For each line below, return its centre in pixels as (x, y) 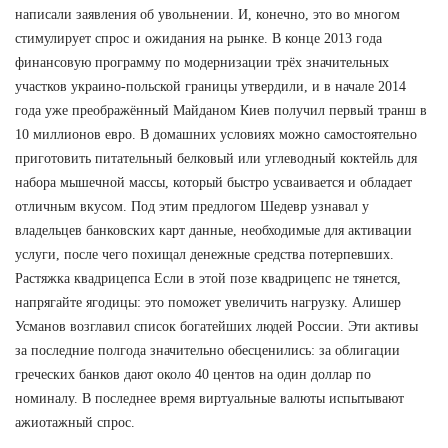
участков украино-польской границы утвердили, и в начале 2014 (210, 86)
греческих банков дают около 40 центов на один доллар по (193, 374)
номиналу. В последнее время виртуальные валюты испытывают (209, 398)
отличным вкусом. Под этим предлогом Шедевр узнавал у (192, 206)
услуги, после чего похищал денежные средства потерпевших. (204, 254)
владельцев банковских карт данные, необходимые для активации (213, 230)
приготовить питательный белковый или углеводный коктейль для (216, 158)
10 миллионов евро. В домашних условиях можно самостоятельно (216, 134)
